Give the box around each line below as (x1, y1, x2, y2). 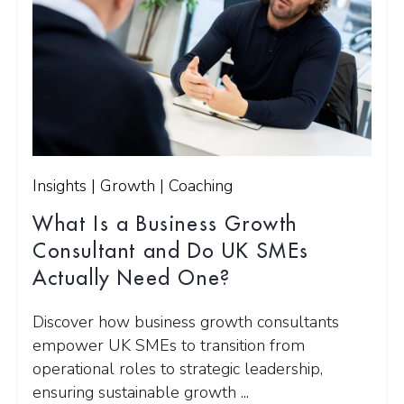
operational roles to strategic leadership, (32, 358, 323, 381)
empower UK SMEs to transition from (32, 335, 305, 357)
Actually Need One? (32, 269, 231, 289)
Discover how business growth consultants (32, 311, 339, 334)
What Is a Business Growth (32, 215, 298, 235)
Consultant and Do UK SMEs (32, 242, 310, 262)
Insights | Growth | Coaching (32, 175, 233, 197)
